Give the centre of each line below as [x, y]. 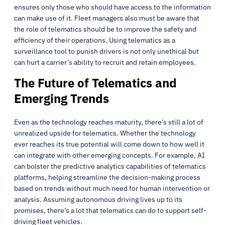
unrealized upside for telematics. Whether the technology [105, 133]
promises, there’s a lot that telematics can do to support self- [110, 210]
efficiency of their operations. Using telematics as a [95, 40]
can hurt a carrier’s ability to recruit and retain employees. [105, 62]
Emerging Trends [62, 98]
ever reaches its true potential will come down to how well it [109, 144]
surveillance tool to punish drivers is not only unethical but [106, 51]
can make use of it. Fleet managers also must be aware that [107, 18]
